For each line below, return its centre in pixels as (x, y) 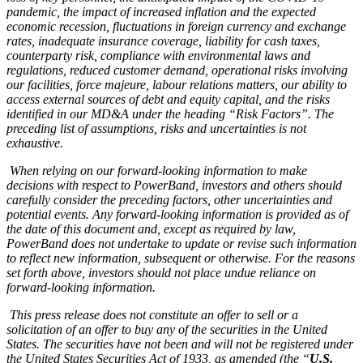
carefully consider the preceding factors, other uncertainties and (169, 199)
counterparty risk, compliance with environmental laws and (158, 55)
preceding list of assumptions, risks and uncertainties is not (156, 128)
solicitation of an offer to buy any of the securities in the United (167, 329)
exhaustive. (35, 143)
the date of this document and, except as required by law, (151, 228)
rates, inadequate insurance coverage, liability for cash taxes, (163, 41)
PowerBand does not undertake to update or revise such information (181, 243)
